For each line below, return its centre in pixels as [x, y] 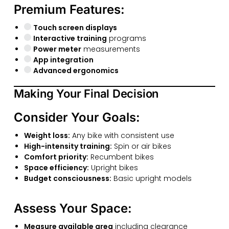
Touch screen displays [75, 27]
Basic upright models [151, 179]
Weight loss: [47, 136]
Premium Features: [69, 9]
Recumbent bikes [121, 157]
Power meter [57, 49]
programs [126, 38]
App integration [63, 60]
